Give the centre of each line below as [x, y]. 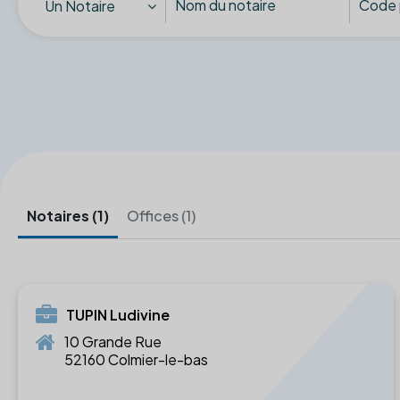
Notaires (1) [68, 215]
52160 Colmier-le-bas [136, 359]
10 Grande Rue [113, 341]
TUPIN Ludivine [118, 314]
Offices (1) [161, 215]
